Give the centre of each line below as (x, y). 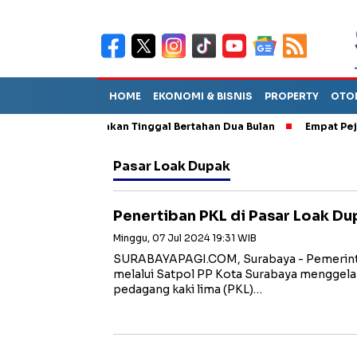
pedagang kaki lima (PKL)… (188, 289)
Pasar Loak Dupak (172, 167)
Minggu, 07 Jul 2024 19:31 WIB (185, 238)
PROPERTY (292, 96)
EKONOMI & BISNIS (203, 96)
